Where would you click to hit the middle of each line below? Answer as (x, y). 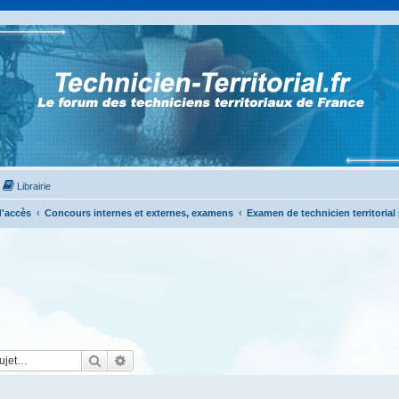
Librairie (34, 186)
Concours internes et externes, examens (139, 213)
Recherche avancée (179, 360)
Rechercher (132, 360)
